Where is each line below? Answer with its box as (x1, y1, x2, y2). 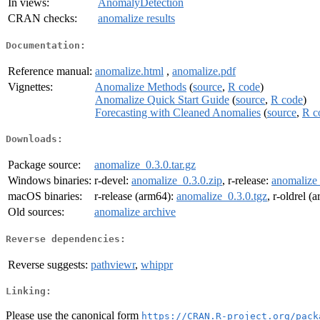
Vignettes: (8, 80, 53, 93)
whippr (141, 258, 173, 271)
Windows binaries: (8, 174, 91, 187)
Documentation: (6, 39, 86, 51)
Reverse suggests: (8, 258, 88, 271)
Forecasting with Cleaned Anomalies (95, 106, 261, 119)
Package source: (8, 159, 81, 171)
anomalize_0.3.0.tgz (176, 190, 267, 203)
